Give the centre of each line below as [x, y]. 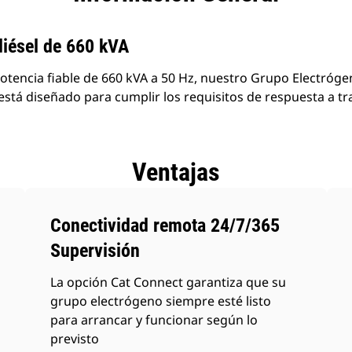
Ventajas [176, 172]
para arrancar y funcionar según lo [154, 320]
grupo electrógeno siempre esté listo [161, 301]
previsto [75, 339]
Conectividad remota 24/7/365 [165, 225]
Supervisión [95, 251]
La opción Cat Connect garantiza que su [169, 282]
